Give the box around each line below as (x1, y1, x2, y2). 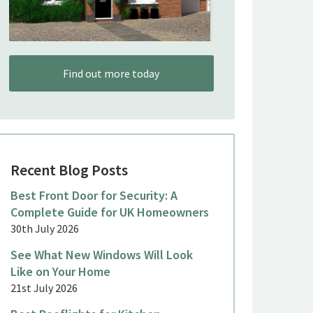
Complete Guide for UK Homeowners (10, 204, 209, 221)
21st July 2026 (10, 281, 78, 296)
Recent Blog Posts (10, 160, 128, 180)
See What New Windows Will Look (10, 247, 193, 263)
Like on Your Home (10, 263, 110, 280)
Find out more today (63, 66, 160, 81)
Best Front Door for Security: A (10, 187, 177, 204)
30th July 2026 (10, 221, 79, 236)
